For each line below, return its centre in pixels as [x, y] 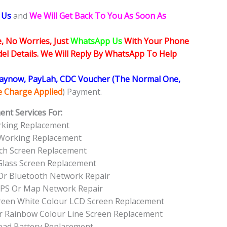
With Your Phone [157, 41]
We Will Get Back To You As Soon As [98, 16]
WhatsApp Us [97, 41]
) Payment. [82, 92]
